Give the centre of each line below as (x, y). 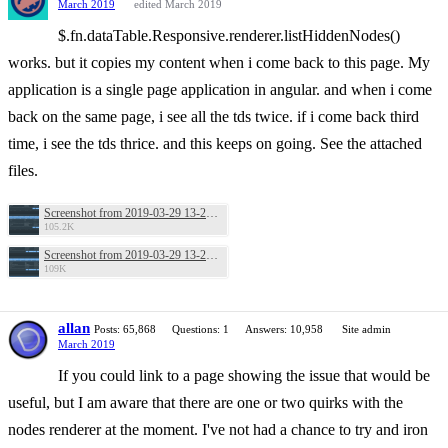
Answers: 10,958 (284, 329)
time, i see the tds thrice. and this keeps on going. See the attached (215, 143)
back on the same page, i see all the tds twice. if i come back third (213, 116)
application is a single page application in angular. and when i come (220, 89)
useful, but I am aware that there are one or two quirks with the (205, 402)
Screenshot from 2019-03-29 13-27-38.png (212, 213)
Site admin (366, 329)
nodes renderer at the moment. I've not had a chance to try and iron (218, 429)
